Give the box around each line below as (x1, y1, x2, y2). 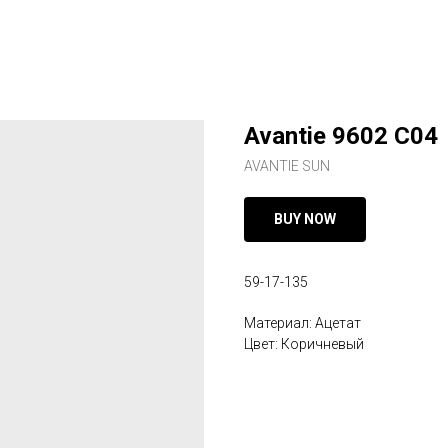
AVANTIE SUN (244, 158, 330, 174)
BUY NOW (274, 211, 336, 227)
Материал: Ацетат (244, 315, 361, 331)
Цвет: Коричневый (244, 336, 364, 352)
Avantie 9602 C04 (244, 122, 438, 150)
